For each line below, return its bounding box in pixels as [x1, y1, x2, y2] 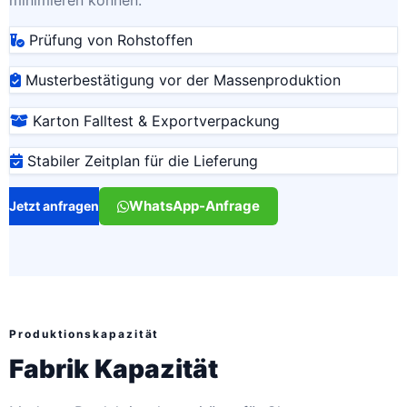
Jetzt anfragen [9, 198, 99, 214]
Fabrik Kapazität [9, 352, 218, 384]
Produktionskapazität [9, 327, 160, 342]
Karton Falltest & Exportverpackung [28, 111, 280, 130]
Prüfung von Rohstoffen [25, 30, 193, 49]
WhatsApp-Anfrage [129, 197, 260, 215]
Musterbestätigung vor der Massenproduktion [21, 71, 341, 90]
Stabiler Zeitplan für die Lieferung [23, 151, 258, 170]
